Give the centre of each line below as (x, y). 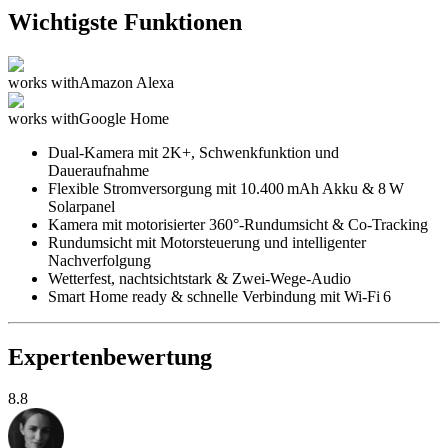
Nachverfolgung (99, 260)
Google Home (124, 118)
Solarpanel (81, 206)
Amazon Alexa (126, 82)
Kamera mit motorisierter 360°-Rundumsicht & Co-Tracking (238, 224)
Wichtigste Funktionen (125, 21)
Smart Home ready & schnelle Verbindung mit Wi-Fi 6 (219, 296)
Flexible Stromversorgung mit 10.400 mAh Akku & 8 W (226, 188)
